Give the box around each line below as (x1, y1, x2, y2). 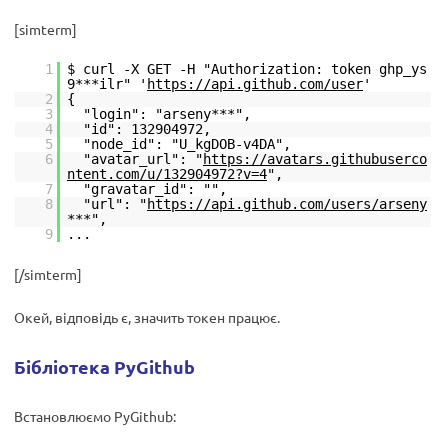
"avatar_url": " (83, 151, 203, 167)
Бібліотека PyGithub (14, 355, 195, 378)
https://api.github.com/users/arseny (147, 196, 427, 212)
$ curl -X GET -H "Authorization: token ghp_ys (67, 61, 427, 77)
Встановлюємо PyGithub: (14, 407, 176, 425)
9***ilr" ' (67, 76, 147, 92)
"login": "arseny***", (83, 106, 251, 122)
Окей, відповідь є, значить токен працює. (14, 308, 280, 326)
